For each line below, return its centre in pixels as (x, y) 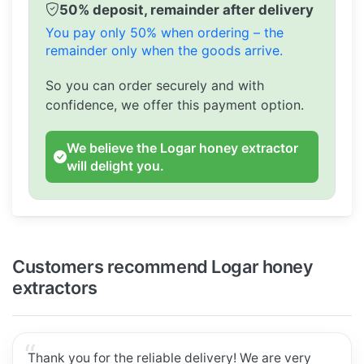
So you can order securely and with (155, 86)
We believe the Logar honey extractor (182, 148)
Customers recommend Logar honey (163, 266)
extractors (55, 287)
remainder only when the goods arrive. (164, 51)
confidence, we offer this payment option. (175, 105)
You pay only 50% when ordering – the (165, 33)
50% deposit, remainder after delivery (186, 10)
